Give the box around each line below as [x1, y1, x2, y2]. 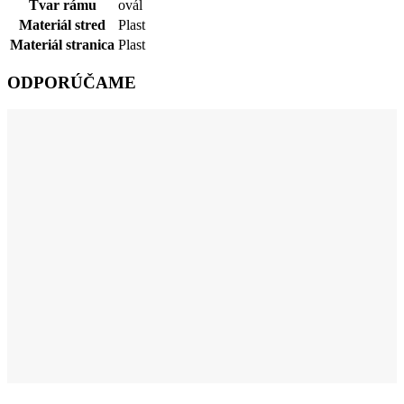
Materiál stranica [10, 36, 115, 52]
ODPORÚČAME [7, 72, 136, 92]
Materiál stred [19, 16, 106, 32]
